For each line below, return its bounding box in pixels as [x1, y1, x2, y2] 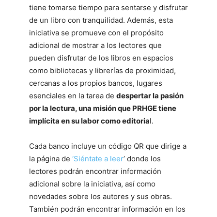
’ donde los [124, 154, 161, 163]
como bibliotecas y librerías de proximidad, [29, 66, 176, 75]
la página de [29, 154, 72, 163]
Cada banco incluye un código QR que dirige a [29, 141, 186, 151]
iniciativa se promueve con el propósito [29, 28, 164, 37]
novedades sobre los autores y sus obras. [29, 192, 172, 201]
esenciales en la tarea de [29, 91, 116, 100]
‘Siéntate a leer [72, 154, 124, 163]
